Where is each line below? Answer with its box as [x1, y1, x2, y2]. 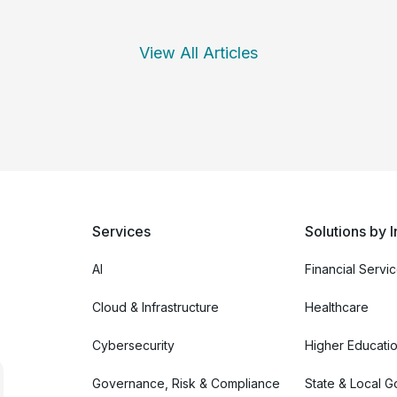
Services [92, 222, 151, 240]
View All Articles [139, 43, 258, 62]
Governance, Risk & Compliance [92, 375, 280, 391]
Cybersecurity [92, 337, 175, 353]
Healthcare [305, 299, 369, 315]
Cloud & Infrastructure [92, 299, 219, 315]
